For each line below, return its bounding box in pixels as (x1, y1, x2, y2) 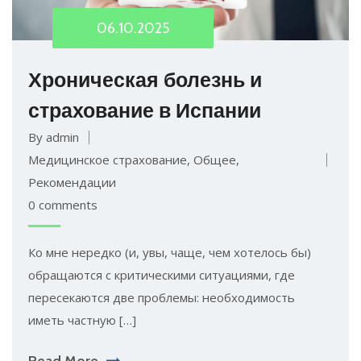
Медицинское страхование (28, 151, 187, 168)
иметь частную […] (28, 312, 136, 329)
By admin (28, 129, 79, 146)
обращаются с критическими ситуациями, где (28, 267, 295, 284)
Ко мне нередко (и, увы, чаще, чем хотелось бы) (28, 244, 311, 261)
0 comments (28, 197, 98, 214)
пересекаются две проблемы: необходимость (28, 289, 295, 306)
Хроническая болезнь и (28, 68, 262, 93)
